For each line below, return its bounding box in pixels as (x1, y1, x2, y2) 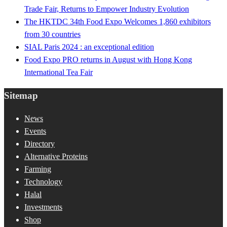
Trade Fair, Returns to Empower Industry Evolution (24, 5, 189, 13)
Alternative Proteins (24, 152, 88, 161)
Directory (24, 139, 55, 148)
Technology (24, 177, 62, 186)
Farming (24, 165, 51, 174)
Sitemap (4, 90, 38, 101)
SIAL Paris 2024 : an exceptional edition (24, 43, 154, 51)
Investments (24, 203, 62, 212)
